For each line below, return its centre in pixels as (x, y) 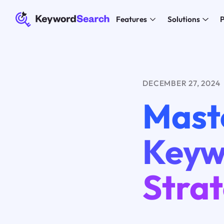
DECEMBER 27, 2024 (181, 83)
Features (131, 19)
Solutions (183, 19)
